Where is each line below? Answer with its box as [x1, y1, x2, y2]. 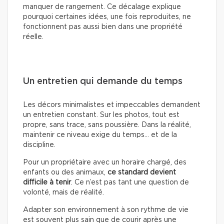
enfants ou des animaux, [23, 168, 107, 176]
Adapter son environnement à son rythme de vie [23, 206, 188, 213]
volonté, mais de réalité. [23, 188, 104, 196]
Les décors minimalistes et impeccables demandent [23, 101, 200, 108]
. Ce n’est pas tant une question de [71, 178, 189, 186]
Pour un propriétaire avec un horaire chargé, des [23, 158, 186, 166]
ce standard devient [107, 168, 176, 176]
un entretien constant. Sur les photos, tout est [23, 111, 179, 118]
